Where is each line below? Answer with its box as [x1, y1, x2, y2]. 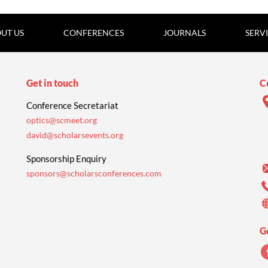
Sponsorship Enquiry [26, 153, 106, 165]
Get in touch [26, 77, 78, 89]
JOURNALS [163, 28, 206, 38]
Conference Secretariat [26, 100, 118, 111]
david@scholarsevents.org [26, 130, 123, 141]
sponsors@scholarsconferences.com [26, 168, 162, 179]
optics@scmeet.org [26, 115, 97, 126]
